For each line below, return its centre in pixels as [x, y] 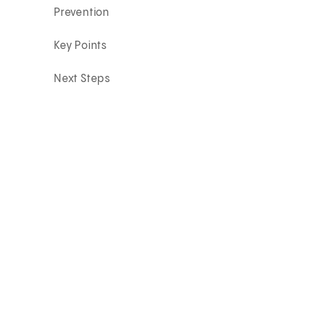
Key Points [81, 46]
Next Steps [82, 79]
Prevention [82, 12]
